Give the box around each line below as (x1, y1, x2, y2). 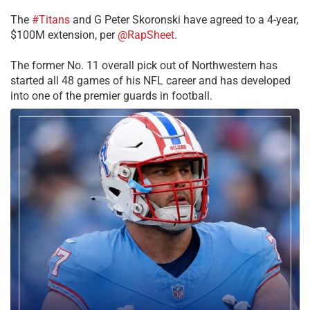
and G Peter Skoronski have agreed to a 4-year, (70, 13, 298, 27)
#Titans (32, 13, 70, 27)
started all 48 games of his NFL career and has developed (10, 74, 291, 88)
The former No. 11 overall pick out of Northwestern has (10, 59, 277, 73)
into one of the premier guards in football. (10, 89, 212, 103)
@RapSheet (118, 28, 174, 42)
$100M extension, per (10, 28, 118, 42)
